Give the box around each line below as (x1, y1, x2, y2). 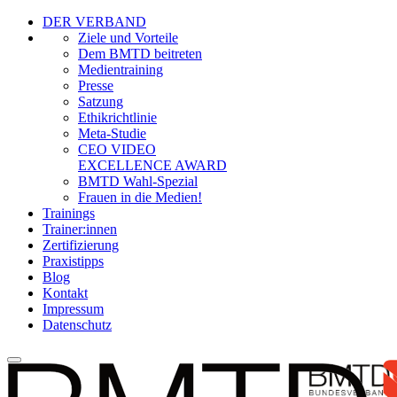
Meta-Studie (78, 126, 146, 141)
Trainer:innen (43, 222, 117, 237)
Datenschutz (43, 317, 112, 332)
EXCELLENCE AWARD (78, 158, 227, 173)
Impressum (43, 301, 104, 316)
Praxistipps (43, 253, 104, 269)
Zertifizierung (43, 237, 119, 253)
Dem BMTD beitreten (78, 46, 202, 61)
